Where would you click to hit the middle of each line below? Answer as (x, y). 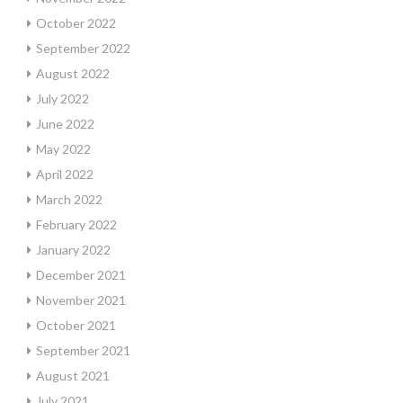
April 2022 (65, 174)
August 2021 (73, 376)
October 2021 (76, 325)
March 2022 (69, 199)
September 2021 (83, 350)
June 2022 (65, 124)
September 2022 (83, 48)
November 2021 (81, 300)
